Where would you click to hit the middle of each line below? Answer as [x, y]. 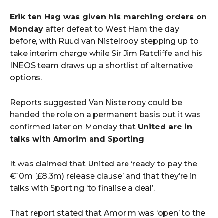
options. [26, 78]
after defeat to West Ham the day [111, 29]
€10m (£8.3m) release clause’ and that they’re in [103, 176]
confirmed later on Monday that [74, 127]
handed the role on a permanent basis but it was [105, 115]
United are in [165, 127]
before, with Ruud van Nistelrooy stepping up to [104, 41]
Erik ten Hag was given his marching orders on [108, 17]
